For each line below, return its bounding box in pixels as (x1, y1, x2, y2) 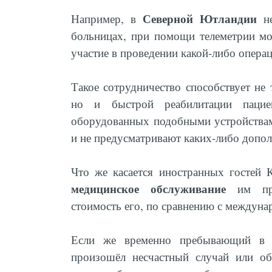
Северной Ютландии (142, 10, 257, 27)
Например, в (71, 11, 143, 26)
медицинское (71, 180, 139, 197)
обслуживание (151, 180, 226, 197)
